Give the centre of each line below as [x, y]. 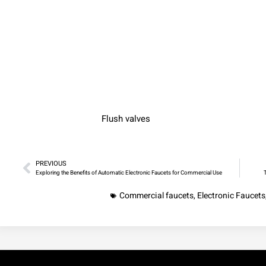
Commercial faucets [157, 196]
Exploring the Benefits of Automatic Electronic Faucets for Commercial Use [129, 173]
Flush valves [126, 119]
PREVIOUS [51, 164]
